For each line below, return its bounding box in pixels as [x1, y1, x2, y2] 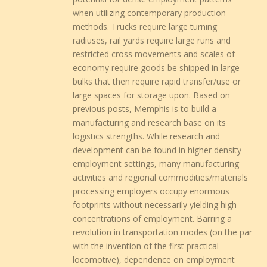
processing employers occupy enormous [73, 185, 230, 197]
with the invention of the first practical [73, 240, 219, 252]
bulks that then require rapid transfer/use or [73, 75, 241, 87]
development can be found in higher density [73, 144, 242, 156]
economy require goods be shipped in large [73, 61, 240, 73]
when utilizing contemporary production [73, 7, 226, 18]
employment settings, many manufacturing [73, 157, 240, 169]
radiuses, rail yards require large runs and [73, 34, 231, 46]
